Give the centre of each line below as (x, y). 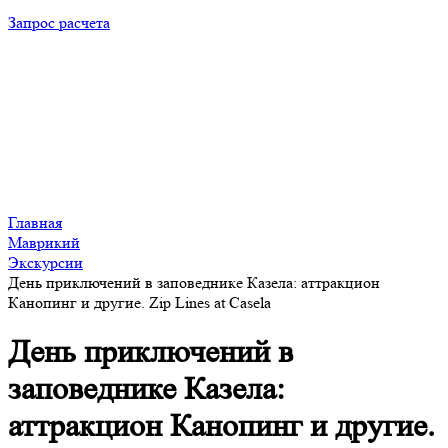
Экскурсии (45, 262)
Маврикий (44, 242)
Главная (35, 222)
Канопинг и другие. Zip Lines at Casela (139, 302)
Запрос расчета (59, 22)
